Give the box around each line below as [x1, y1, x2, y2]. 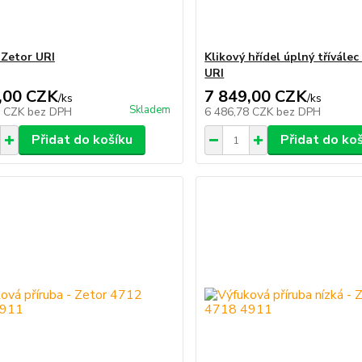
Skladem [129, 103, 171, 118]
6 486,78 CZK [204, 104, 277, 120]
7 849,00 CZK [204, 86, 308, 108]
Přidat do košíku [31, 131, 133, 149]
